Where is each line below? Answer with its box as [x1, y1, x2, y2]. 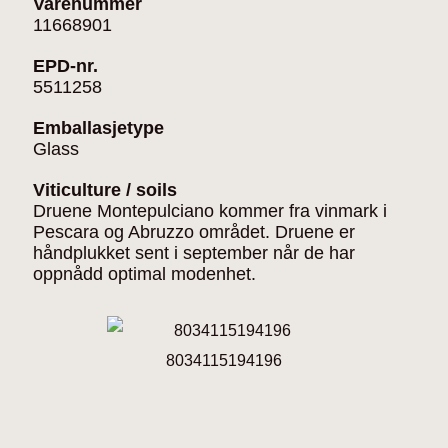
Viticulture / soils [33, 180, 177, 200]
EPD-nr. [33, 56, 98, 76]
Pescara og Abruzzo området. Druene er [33, 222, 355, 242]
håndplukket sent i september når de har [33, 243, 355, 263]
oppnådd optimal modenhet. [33, 264, 256, 284]
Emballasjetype [33, 118, 164, 138]
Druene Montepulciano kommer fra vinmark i [33, 201, 387, 221]
